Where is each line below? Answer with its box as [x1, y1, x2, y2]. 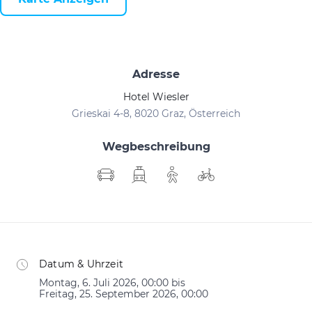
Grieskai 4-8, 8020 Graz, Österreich [72, 107, 240, 120]
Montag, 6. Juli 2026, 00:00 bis [39, 276, 185, 289]
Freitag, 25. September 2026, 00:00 [39, 288, 208, 300]
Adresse [132, 68, 180, 81]
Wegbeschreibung [102, 140, 210, 153]
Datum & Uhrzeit [39, 258, 123, 270]
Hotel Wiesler [123, 91, 189, 103]
